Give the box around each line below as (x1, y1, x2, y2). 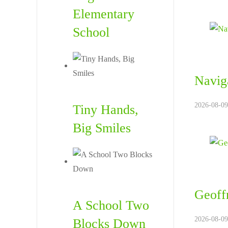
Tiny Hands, (73, 102, 138, 117)
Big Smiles (73, 121, 131, 135)
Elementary (73, 7, 134, 21)
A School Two (73, 198, 149, 213)
